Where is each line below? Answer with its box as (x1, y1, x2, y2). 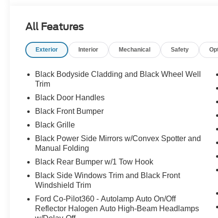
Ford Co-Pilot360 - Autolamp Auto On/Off (35, 195, 176, 203)
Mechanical (119, 46, 151, 54)
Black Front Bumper (35, 107, 104, 116)
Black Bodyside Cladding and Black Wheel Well (35, 70, 201, 79)
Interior (78, 46, 99, 54)
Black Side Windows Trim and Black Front (35, 171, 181, 180)
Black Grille (35, 121, 75, 129)
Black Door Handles (35, 93, 105, 102)
